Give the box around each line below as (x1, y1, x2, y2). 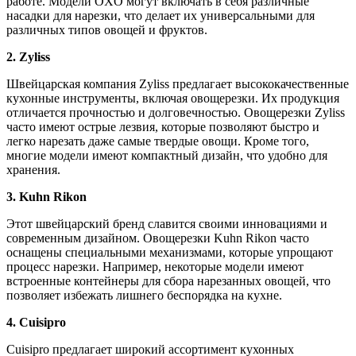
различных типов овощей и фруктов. (6, 23, 207, 37)
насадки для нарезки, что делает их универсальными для (6, 9, 315, 23)
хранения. (6, 163, 60, 177)
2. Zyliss (6, 50, 50, 64)
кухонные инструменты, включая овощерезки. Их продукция (6, 91, 339, 106)
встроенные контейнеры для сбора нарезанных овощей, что (6, 274, 331, 288)
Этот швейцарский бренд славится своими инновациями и (6, 217, 327, 231)
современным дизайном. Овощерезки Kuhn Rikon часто (6, 231, 309, 246)
